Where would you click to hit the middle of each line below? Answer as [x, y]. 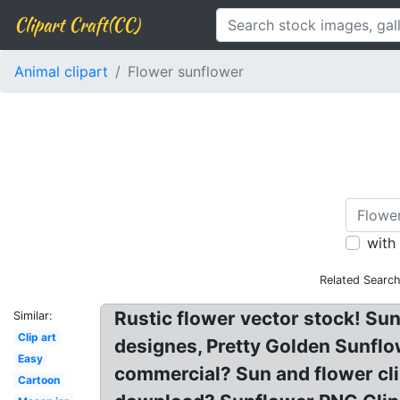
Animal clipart [61, 71]
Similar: [33, 316]
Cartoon [38, 380]
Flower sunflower [186, 71]
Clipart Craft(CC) [77, 25]
